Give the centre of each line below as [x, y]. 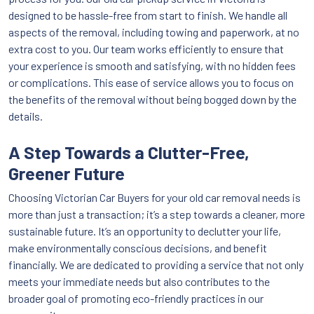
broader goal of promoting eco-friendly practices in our [136, 299]
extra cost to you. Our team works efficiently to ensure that [146, 49]
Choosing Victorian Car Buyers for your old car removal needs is [155, 198]
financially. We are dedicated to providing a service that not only [156, 265]
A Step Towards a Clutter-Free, [129, 152]
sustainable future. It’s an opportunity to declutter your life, [145, 231]
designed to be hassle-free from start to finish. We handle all [148, 15]
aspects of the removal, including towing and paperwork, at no [154, 32]
